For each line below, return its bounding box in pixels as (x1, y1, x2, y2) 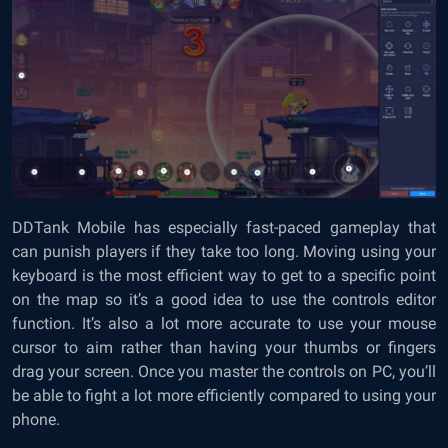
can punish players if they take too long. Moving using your (12, 242, 436, 262)
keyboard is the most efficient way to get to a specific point (12, 266, 436, 286)
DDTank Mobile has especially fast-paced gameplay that (12, 218, 436, 238)
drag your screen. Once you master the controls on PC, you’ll (12, 362, 436, 382)
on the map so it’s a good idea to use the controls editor (12, 290, 436, 310)
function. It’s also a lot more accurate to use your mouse (12, 314, 436, 334)
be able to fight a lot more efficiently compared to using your (12, 386, 436, 406)
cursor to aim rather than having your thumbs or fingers (12, 338, 436, 358)
